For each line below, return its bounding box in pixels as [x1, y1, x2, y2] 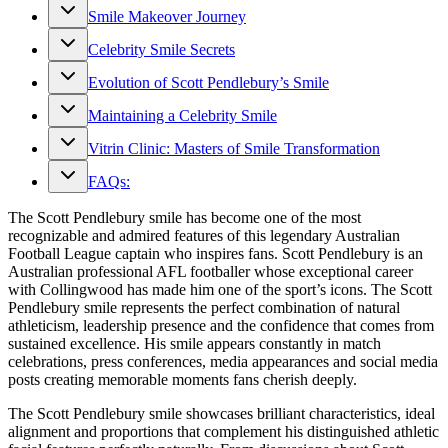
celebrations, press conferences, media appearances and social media [8, 353, 438, 371]
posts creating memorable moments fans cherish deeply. [8, 371, 357, 389]
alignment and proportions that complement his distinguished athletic [8, 423, 439, 441]
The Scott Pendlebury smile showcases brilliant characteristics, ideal [8, 405, 435, 423]
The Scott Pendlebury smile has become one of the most [8, 209, 361, 227]
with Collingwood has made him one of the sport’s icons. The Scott [8, 281, 432, 299]
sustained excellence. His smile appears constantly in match [8, 335, 381, 353]
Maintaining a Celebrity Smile [88, 107, 277, 125]
